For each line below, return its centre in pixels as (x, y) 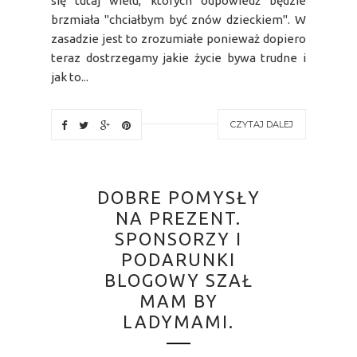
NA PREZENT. (178, 218)
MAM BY (178, 300)
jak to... (70, 76)
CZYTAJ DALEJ (262, 124)
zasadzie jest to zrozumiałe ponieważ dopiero (178, 38)
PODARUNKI (178, 259)
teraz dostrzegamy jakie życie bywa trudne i (178, 57)
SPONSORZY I (178, 238)
